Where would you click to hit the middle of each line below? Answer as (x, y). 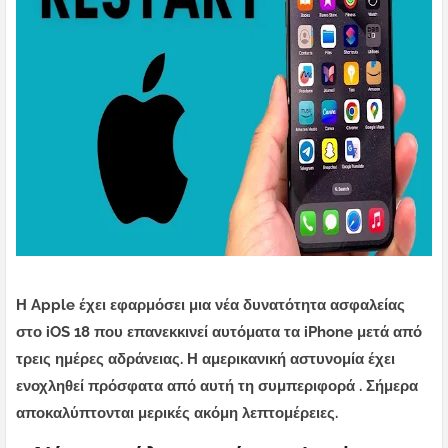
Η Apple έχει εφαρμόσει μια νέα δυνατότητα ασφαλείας (210, 305)
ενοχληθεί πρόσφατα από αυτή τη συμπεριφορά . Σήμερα (217, 386)
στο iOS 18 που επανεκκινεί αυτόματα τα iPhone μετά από (219, 332)
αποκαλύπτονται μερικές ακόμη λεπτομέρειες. (177, 413)
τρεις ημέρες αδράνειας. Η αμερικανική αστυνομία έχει (205, 359)
